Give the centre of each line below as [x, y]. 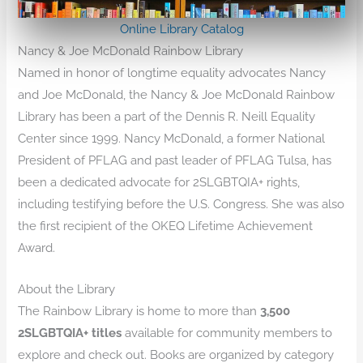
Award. [37, 248]
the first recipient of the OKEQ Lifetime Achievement [166, 226]
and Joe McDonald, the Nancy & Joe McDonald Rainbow [177, 95]
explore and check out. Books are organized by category [176, 354]
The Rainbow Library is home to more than [139, 310]
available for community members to [227, 332]
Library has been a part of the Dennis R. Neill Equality [167, 117]
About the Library [67, 288]
